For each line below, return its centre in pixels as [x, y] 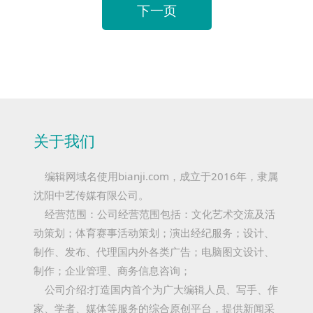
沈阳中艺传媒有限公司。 [91, 195]
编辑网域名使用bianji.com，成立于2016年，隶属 [156, 176]
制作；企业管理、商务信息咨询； [112, 270]
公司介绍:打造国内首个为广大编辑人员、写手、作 [156, 289]
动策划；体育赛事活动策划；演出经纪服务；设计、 [154, 232]
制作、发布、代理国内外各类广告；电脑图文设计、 [154, 251]
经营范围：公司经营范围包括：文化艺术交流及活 [154, 213]
